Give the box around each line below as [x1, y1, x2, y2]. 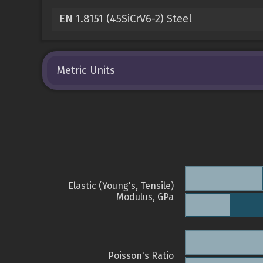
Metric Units [57, 63, 116, 77]
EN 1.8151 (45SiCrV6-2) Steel [59, 12, 192, 25]
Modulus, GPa [116, 191, 174, 203]
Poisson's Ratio [108, 250, 174, 262]
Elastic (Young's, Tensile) [68, 180, 174, 192]
